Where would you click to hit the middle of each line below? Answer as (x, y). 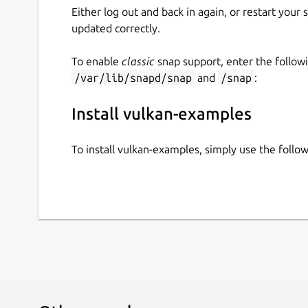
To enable (97, 61)
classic (138, 61)
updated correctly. (116, 28)
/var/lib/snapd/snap (133, 77)
